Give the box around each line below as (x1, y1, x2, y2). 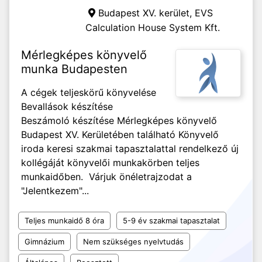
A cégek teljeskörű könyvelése (21, 87, 156, 98)
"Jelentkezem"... (21, 185, 89, 196)
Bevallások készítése (21, 101, 113, 112)
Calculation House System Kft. (85, 22, 220, 33)
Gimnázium (25, 237, 64, 246)
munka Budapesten (21, 62, 127, 76)
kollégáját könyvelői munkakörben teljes (21, 157, 199, 168)
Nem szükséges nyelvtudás (83, 237, 184, 246)
